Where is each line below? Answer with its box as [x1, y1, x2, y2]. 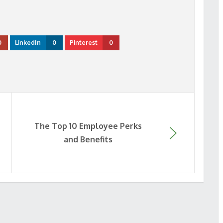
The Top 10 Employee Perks [34, 120, 142, 131]
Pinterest [70, 39, 98, 46]
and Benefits [63, 134, 112, 144]
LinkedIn [15, 39, 41, 46]
